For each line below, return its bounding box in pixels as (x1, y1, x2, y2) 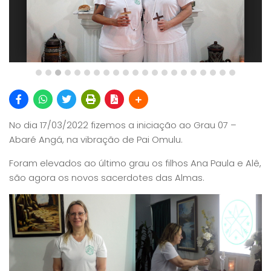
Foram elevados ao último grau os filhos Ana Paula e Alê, (9, 157, 261, 170)
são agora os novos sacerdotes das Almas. (9, 171, 204, 184)
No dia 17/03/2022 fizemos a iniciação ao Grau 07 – (9, 119, 237, 132)
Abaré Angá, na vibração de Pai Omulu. (9, 133, 183, 146)
